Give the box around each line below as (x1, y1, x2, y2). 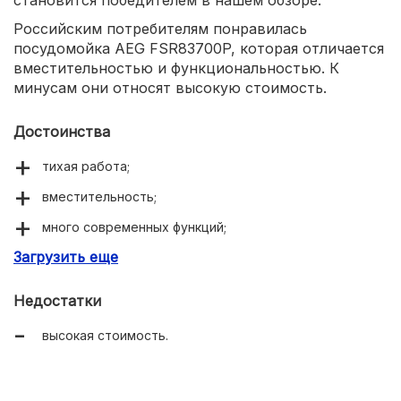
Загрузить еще (13, 247, 118, 266)
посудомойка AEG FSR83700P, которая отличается (13, 38, 384, 57)
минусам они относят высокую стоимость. (13, 78, 327, 97)
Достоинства (13, 122, 110, 141)
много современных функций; (42, 218, 226, 235)
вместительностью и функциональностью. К (13, 58, 339, 77)
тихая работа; (42, 158, 130, 174)
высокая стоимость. (42, 327, 168, 343)
